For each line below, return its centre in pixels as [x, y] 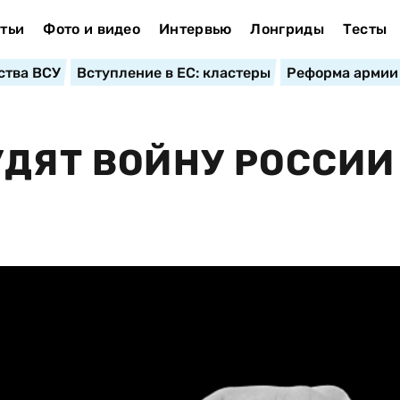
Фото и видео [92, 29]
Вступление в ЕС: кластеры [173, 73]
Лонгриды [287, 29]
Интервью [195, 29]
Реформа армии [342, 73]
